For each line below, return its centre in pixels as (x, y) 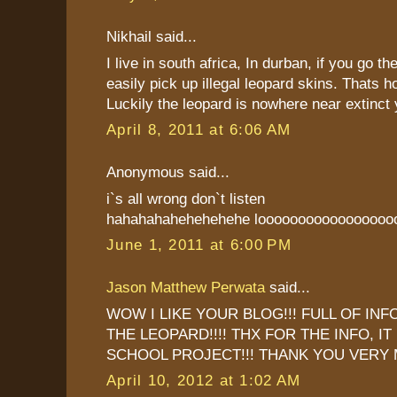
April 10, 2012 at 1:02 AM (204, 381)
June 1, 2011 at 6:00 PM (199, 245)
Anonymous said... (168, 172)
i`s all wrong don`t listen (186, 198)
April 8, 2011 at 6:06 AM (199, 130)
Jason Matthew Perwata (186, 288)
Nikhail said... (152, 37)
